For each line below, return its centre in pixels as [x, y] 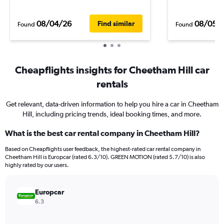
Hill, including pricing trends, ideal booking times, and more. [112, 114]
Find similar [116, 23]
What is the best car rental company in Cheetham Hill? [102, 133]
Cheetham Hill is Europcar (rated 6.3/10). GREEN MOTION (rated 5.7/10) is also [105, 157]
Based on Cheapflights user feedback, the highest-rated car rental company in [103, 149]
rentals [112, 84]
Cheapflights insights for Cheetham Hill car [112, 70]
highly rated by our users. [37, 165]
